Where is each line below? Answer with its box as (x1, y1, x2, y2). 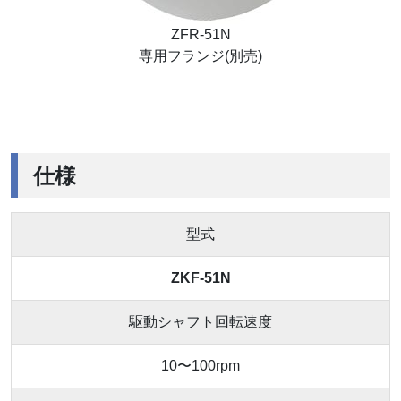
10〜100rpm (161, 358, 240, 374)
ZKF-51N (170, 270, 231, 286)
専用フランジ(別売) (139, 48, 262, 64)
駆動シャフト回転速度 (129, 314, 272, 330)
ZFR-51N (170, 27, 231, 43)
